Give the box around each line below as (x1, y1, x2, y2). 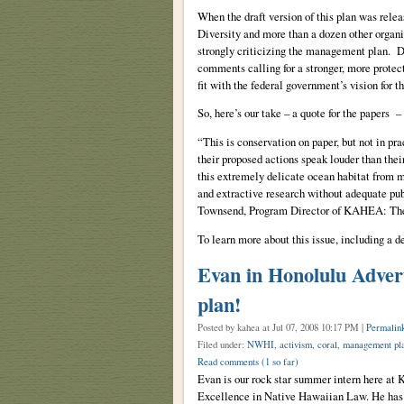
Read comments (197, 354, 262, 368)
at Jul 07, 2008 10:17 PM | (262, 320, 366, 334)
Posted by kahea (197, 320, 262, 334)
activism (279, 337, 312, 351)
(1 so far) (261, 354, 298, 368)
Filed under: (197, 337, 247, 351)
